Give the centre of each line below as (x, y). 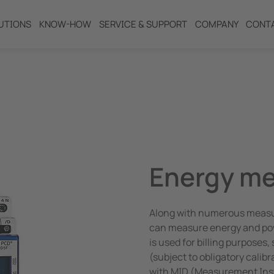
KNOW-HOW (65, 24)
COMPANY (217, 24)
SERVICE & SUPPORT (143, 24)
